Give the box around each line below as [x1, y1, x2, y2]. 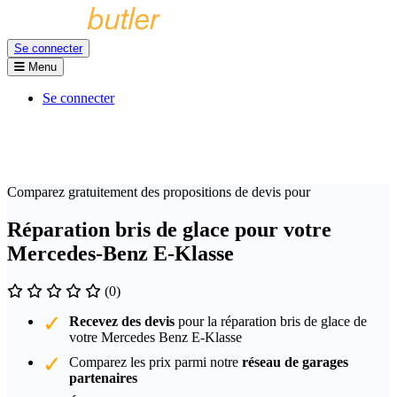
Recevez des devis [69, 313, 175, 329]
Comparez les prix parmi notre [69, 354, 242, 370]
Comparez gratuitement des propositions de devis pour [7, 184, 310, 199]
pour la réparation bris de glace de [175, 313, 367, 329]
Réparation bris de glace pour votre [7, 217, 331, 241]
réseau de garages [242, 354, 348, 370]
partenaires [69, 370, 137, 385]
